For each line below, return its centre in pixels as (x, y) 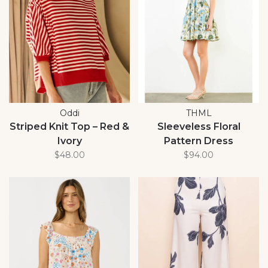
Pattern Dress (199, 141)
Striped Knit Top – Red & (69, 126)
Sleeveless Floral (199, 126)
